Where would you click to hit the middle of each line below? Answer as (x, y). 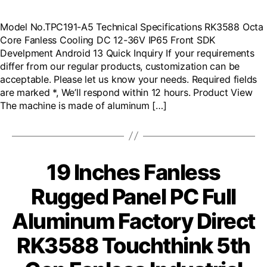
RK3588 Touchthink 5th (133, 245)
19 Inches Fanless (133, 172)
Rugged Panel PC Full (133, 196)
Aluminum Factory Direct (133, 221)
